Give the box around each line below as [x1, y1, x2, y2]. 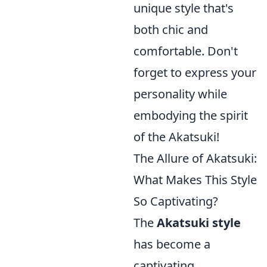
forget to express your [133, 64, 256, 80]
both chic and [133, 21, 208, 38]
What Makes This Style [133, 172, 257, 188]
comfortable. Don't [133, 43, 238, 59]
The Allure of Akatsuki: [133, 150, 257, 166]
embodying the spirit [133, 107, 248, 123]
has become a [133, 236, 210, 252]
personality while [133, 86, 227, 102]
